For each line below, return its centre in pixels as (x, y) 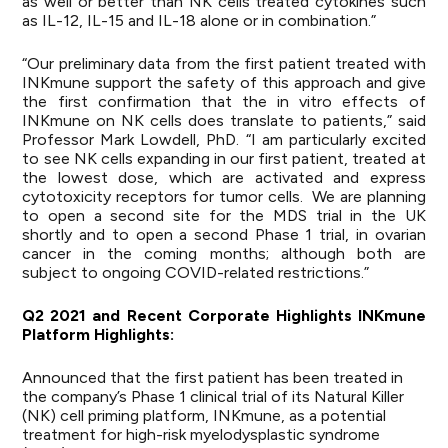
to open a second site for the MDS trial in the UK (224, 215)
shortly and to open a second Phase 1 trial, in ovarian (224, 234)
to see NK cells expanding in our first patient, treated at (224, 158)
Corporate (228, 315)
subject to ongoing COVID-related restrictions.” (196, 272)
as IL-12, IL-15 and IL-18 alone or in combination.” (199, 20)
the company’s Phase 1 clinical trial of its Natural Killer (213, 396)
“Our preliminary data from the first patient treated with (224, 63)
